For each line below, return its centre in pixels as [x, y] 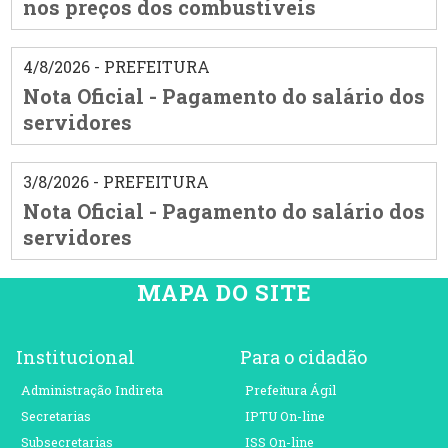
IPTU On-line [285, 415]
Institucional [75, 356]
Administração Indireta [92, 389]
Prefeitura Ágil [290, 389]
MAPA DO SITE [224, 292]
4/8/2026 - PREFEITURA [116, 67]
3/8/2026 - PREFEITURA [115, 182]
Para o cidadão [303, 356]
